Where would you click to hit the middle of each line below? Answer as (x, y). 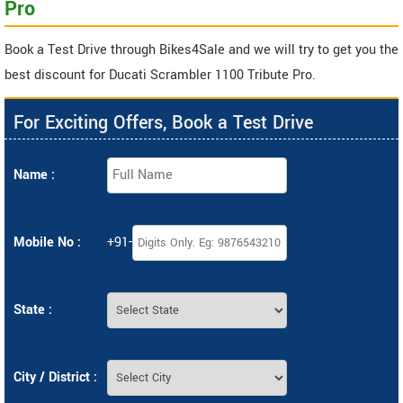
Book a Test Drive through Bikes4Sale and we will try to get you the (201, 50)
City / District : (55, 378)
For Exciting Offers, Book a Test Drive (163, 123)
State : (33, 310)
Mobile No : (47, 243)
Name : (34, 175)
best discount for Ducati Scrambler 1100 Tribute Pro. (160, 76)
